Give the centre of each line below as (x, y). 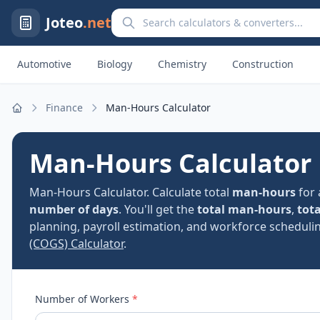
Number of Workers (84, 299)
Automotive (44, 64)
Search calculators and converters (203, 16)
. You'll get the (158, 209)
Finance (64, 107)
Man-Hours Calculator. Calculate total (131, 192)
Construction (263, 64)
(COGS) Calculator (76, 244)
